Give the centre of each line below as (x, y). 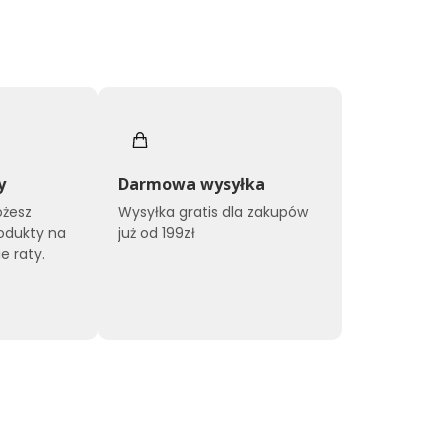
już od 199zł (156, 233)
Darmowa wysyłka (191, 184)
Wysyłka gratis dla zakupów (212, 212)
